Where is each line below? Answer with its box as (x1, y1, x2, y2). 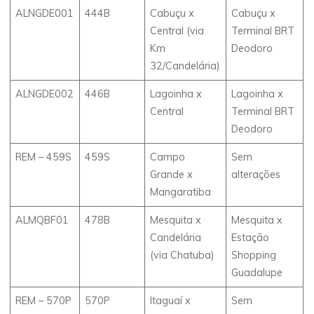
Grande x (150, 168, 193, 181)
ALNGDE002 (15, 87, 74, 100)
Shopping (231, 248, 277, 261)
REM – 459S (15, 150, 72, 163)
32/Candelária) (150, 59, 221, 72)
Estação (231, 231, 270, 244)
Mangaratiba (150, 185, 212, 198)
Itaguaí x (150, 294, 191, 307)
